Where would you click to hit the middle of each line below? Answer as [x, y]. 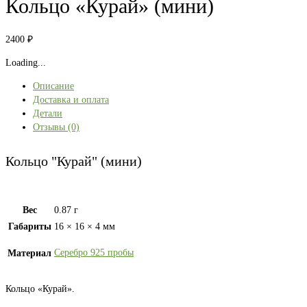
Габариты [29, 227]
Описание [53, 86]
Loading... [26, 63]
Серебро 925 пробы [94, 253]
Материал [29, 254]
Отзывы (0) [56, 127]
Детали [48, 114]
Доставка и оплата [71, 100]
